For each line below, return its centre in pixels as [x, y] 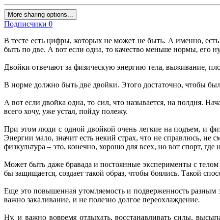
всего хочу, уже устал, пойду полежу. [67, 111]
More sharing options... [41, 15]
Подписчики [25, 24]
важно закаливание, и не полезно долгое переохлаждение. [103, 200]
